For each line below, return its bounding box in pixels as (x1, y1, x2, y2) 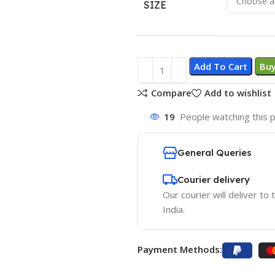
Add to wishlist (204, 87, 271, 99)
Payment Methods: (137, 243, 222, 255)
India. (163, 203, 185, 215)
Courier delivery (177, 174, 250, 185)
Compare (150, 87, 192, 99)
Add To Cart (194, 60, 247, 72)
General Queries (177, 147, 252, 158)
